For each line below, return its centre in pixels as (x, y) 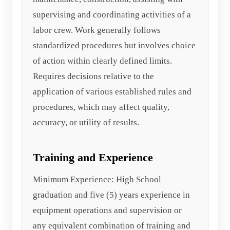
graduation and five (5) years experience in (112, 195)
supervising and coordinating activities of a (112, 14)
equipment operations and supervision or (108, 210)
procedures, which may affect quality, (101, 107)
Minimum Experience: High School (97, 179)
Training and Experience (93, 157)
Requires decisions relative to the (94, 76)
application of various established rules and (112, 91)
